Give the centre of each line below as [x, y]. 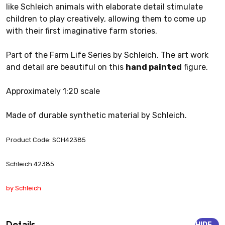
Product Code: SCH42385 [46, 140]
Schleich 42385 [30, 164]
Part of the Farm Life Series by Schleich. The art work [107, 55]
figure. [195, 67]
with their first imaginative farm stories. [82, 31]
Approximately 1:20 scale [53, 91]
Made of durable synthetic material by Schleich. [96, 115]
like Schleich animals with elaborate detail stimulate [104, 7]
